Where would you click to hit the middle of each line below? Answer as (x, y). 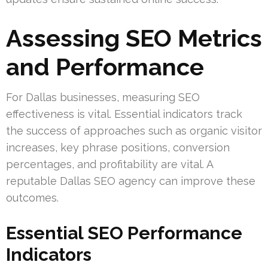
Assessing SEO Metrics (134, 38)
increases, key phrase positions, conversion (118, 148)
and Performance (105, 67)
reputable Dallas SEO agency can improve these (131, 181)
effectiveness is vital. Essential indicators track (124, 114)
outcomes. (32, 198)
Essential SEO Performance (124, 233)
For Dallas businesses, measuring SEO (103, 98)
